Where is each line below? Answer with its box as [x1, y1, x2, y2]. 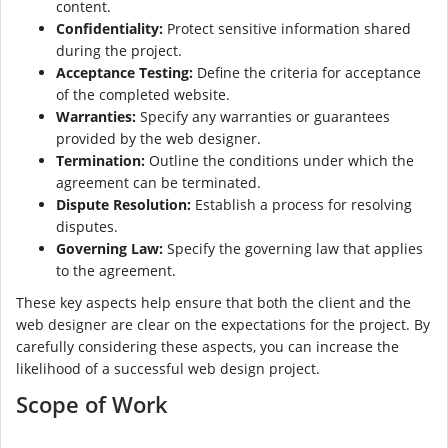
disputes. [56, 217, 118, 237]
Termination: [56, 151, 145, 171]
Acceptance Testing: [56, 63, 193, 83]
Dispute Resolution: [56, 195, 191, 215]
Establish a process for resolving [191, 195, 412, 215]
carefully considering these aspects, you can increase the [16, 337, 399, 357]
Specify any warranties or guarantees [136, 107, 390, 127]
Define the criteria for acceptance [193, 63, 421, 83]
